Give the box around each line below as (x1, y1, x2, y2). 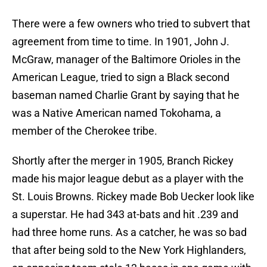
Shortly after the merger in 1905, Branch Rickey (12, 154, 234, 167)
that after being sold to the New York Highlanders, (12, 244, 246, 257)
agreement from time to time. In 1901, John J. (12, 35, 229, 48)
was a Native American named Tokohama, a (12, 107, 221, 120)
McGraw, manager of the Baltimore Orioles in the (12, 53, 241, 66)
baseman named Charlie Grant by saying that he (12, 89, 240, 102)
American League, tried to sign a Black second (12, 71, 229, 84)
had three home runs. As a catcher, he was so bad (12, 226, 247, 239)
